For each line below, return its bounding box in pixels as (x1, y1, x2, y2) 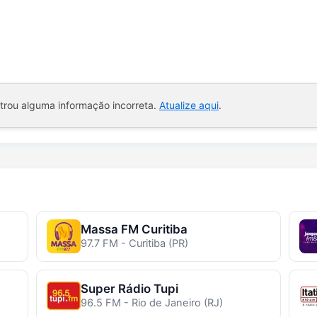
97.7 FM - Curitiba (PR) (80, 236, 188, 250)
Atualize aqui (159, 98, 219, 111)
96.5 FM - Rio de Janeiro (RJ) (80, 296, 223, 309)
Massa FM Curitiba (80, 221, 188, 236)
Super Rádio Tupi (80, 281, 178, 296)
